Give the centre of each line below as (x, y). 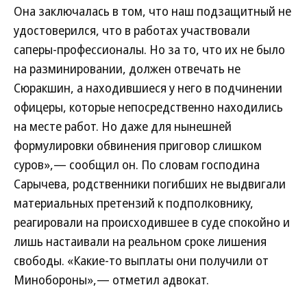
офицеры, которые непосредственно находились (148, 107)
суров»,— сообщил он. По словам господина (137, 164)
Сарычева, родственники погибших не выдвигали (150, 184)
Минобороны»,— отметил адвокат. (111, 280)
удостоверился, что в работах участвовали (132, 30)
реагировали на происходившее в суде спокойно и (152, 222)
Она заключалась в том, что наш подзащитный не (152, 11)
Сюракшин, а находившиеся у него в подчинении (148, 88)
